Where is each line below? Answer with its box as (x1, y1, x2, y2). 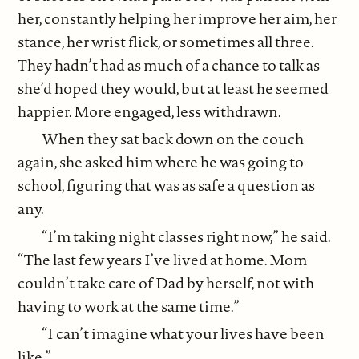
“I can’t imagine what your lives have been (42, 323, 325, 345)
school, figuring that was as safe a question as (18, 175, 316, 196)
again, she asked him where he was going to (18, 151, 305, 173)
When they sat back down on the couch (42, 128, 305, 150)
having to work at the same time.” (18, 295, 240, 317)
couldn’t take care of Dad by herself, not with (18, 272, 315, 293)
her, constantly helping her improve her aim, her (18, 7, 337, 29)
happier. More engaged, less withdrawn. (18, 100, 282, 122)
